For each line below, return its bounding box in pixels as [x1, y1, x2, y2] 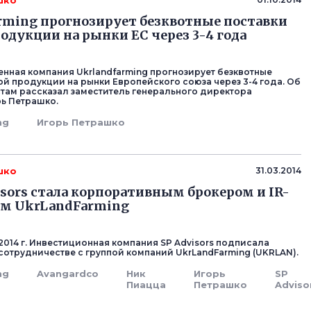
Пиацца [126, 279, 167, 290]
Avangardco [37, 268, 99, 279]
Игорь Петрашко [37, 117, 126, 128]
